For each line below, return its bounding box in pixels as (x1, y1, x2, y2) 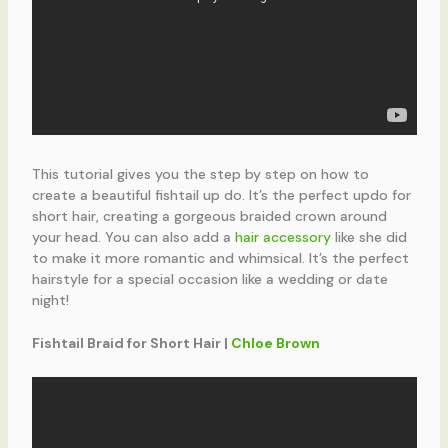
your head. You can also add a (31, 227, 235, 246)
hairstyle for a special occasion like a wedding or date (31, 269, 388, 288)
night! (31, 290, 69, 309)
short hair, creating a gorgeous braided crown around (31, 206, 387, 225)
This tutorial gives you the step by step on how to (31, 164, 369, 183)
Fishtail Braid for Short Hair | (31, 334, 231, 353)
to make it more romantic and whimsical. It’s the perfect (31, 248, 409, 267)
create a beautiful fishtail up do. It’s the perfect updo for (31, 185, 411, 204)
